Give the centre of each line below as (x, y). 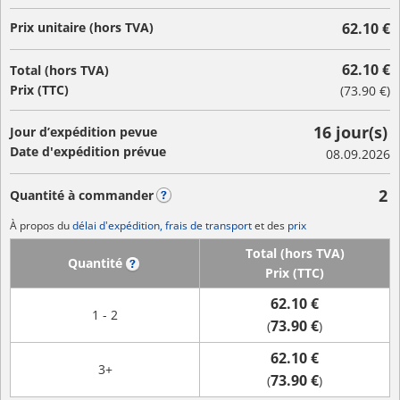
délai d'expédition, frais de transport (162, 225)
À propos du (41, 225)
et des (270, 225)
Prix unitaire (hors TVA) (82, 27)
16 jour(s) (350, 132)
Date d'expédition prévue (88, 151)
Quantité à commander (82, 195)
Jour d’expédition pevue (83, 132)
